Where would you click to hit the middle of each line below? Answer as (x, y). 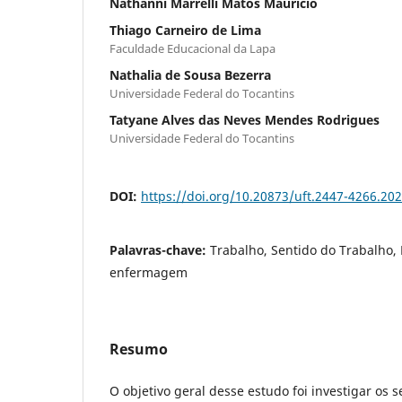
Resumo (139, 349)
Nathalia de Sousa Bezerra (190, 74)
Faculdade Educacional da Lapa (192, 48)
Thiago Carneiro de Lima (185, 30)
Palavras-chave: (160, 249)
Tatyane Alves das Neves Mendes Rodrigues (245, 119)
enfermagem (149, 272)
